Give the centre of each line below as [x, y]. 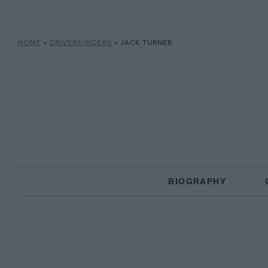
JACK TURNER [146, 43]
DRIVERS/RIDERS [80, 43]
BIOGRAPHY [197, 181]
